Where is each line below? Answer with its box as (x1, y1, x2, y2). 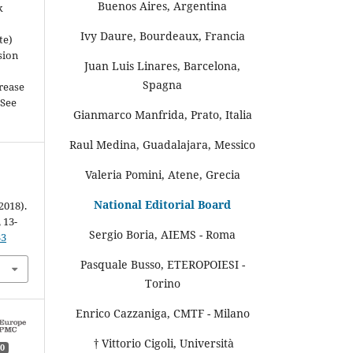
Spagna (143, 76, 182, 92)
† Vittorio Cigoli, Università (91, 335, 234, 351)
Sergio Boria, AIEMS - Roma (89, 226, 236, 242)
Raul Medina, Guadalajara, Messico (69, 136, 255, 152)
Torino (144, 275, 180, 291)
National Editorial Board (94, 196, 231, 212)
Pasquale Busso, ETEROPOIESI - (80, 256, 245, 272)
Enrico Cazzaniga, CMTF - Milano (75, 305, 250, 321)
